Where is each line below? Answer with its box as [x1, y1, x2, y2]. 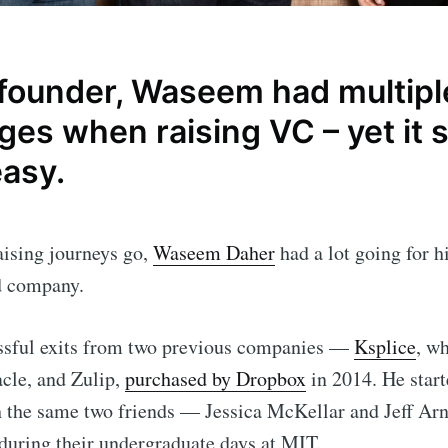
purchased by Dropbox [125, 365, 306, 393]
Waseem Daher [153, 239, 275, 267]
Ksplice [354, 333, 416, 361]
